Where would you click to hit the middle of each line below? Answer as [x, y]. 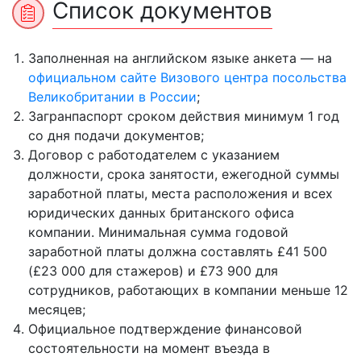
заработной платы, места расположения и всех [180, 193]
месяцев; [57, 309]
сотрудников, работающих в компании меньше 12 [188, 290]
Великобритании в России [112, 97]
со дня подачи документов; [116, 135]
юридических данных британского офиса [161, 213]
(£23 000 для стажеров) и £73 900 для [153, 271]
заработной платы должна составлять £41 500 [178, 251]
